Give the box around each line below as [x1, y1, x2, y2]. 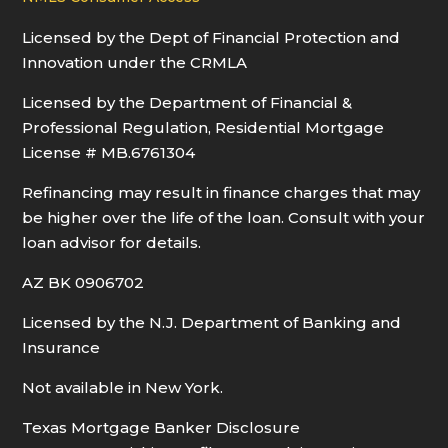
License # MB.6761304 [22, 143, 196, 163]
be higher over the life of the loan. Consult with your [22, 208, 426, 228]
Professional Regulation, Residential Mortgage [22, 118, 385, 138]
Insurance [22, 338, 101, 358]
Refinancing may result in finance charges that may [22, 183, 421, 203]
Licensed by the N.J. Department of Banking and [22, 313, 402, 333]
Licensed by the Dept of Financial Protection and [22, 28, 401, 48]
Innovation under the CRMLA [22, 53, 248, 73]
